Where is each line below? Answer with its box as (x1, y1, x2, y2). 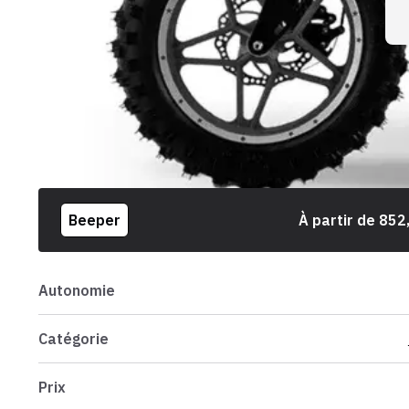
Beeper (68, 211, 121, 230)
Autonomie (37, 281, 115, 300)
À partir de (298, 211, 379, 230)
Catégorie (37, 330, 109, 349)
